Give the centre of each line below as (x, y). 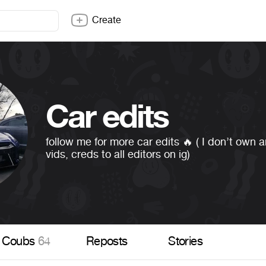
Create (107, 20)
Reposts (107, 242)
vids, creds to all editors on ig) (118, 154)
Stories (185, 242)
